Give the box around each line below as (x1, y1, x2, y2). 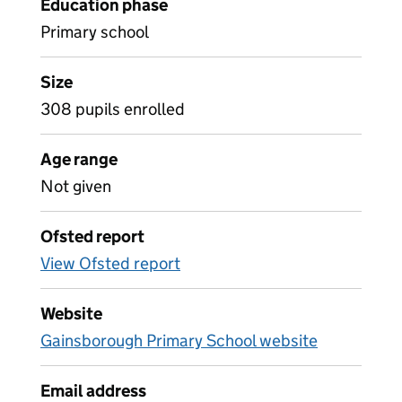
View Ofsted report (40, 253, 180, 274)
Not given (40, 176, 111, 197)
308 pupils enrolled (40, 99, 185, 119)
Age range (40, 149, 118, 170)
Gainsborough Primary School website (40, 330, 318, 351)
